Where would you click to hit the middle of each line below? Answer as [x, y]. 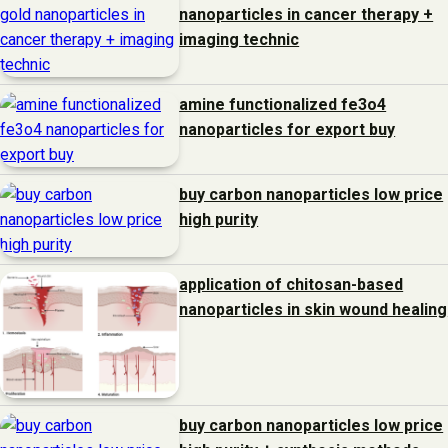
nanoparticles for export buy [287, 129]
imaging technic [239, 39]
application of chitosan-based [291, 284]
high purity [219, 219]
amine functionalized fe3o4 [283, 104]
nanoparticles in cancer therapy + [306, 14]
